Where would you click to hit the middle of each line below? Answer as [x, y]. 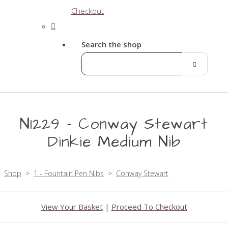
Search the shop [111, 44]
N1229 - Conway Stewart [114, 124]
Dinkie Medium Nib [114, 142]
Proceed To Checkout [149, 206]
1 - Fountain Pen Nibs [69, 173]
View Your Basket [72, 206]
